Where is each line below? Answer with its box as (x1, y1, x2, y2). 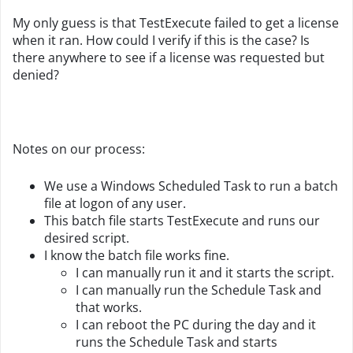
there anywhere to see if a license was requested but (13, 49, 325, 66)
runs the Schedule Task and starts (76, 333, 277, 351)
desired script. (44, 229, 129, 247)
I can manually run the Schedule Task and (76, 281, 321, 299)
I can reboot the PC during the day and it (76, 316, 316, 333)
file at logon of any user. (44, 195, 186, 212)
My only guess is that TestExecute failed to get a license (13, 14, 339, 32)
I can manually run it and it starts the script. (76, 264, 334, 281)
